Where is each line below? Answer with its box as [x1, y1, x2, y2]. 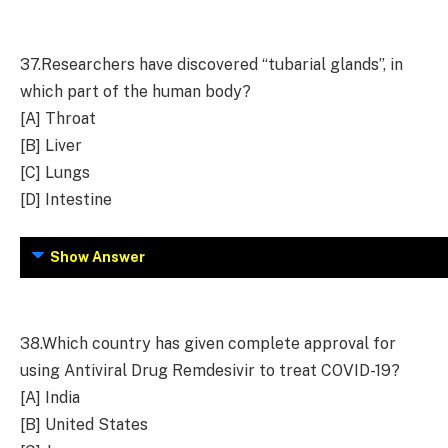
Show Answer [50, 249, 145, 266]
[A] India [20, 387, 80, 407]
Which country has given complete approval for [42, 333, 396, 353]
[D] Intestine [20, 189, 112, 209]
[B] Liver [20, 135, 82, 155]
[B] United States [20, 414, 148, 434]
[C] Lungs [20, 162, 90, 182]
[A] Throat [20, 108, 96, 128]
